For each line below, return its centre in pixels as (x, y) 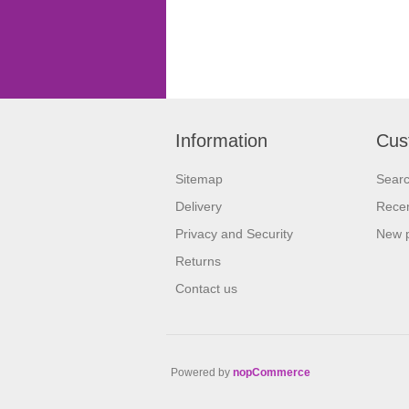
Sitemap (199, 179)
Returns (198, 262)
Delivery (199, 207)
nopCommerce (272, 373)
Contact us (206, 289)
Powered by (202, 373)
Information (221, 141)
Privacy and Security (234, 234)
